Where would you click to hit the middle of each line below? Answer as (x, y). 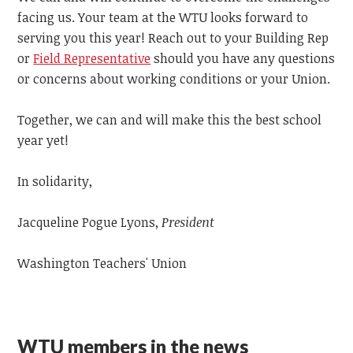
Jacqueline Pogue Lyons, (90, 222)
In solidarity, (55, 181)
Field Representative (92, 58)
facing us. (48, 17)
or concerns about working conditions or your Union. (176, 78)
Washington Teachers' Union (102, 263)
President (188, 222)
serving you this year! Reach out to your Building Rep (173, 37)
